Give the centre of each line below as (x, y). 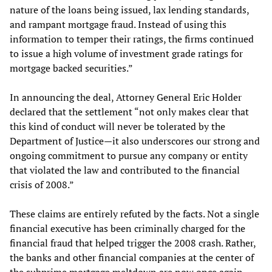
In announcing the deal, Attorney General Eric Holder (126, 97)
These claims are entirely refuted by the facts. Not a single (134, 214)
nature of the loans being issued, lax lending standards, (129, 10)
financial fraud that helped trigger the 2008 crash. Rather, (133, 243)
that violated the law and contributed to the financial (125, 170)
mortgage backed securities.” (71, 68)
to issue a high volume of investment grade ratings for (126, 54)
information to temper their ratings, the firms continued (132, 39)
